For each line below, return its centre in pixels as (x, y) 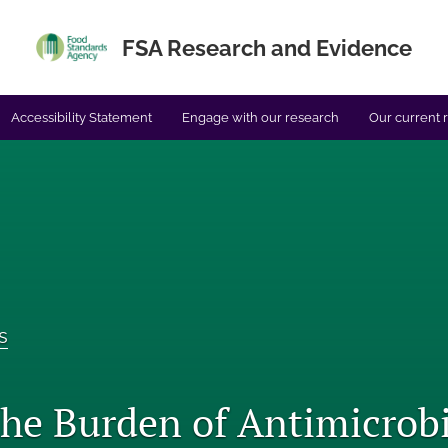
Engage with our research (260, 117)
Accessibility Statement (81, 117)
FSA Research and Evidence (266, 47)
